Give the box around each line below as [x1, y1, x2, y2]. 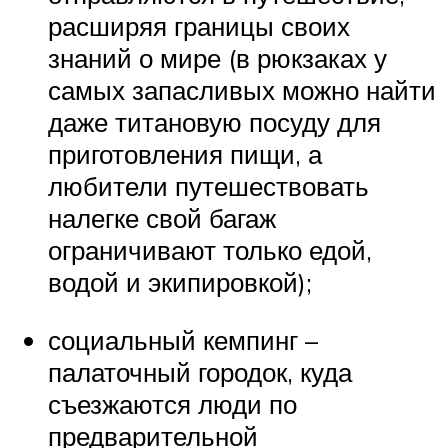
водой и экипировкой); [48, 266, 312, 299]
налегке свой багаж [48, 202, 276, 235]
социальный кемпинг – [48, 323, 318, 356]
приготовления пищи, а [48, 138, 322, 171]
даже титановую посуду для [48, 106, 381, 139]
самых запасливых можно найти [48, 74, 436, 107]
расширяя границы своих [48, 10, 350, 43]
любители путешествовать [48, 170, 369, 203]
